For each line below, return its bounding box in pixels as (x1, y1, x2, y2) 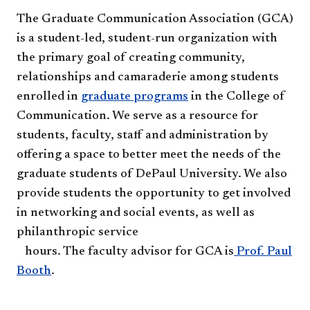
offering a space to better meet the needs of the (17, 148, 281, 161)
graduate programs (81, 90, 188, 103)
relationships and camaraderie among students (17, 71, 279, 84)
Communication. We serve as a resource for (17, 109, 258, 122)
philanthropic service (17, 226, 288, 239)
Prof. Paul (234, 245, 292, 258)
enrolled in (17, 90, 81, 103)
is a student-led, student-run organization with (17, 32, 277, 45)
